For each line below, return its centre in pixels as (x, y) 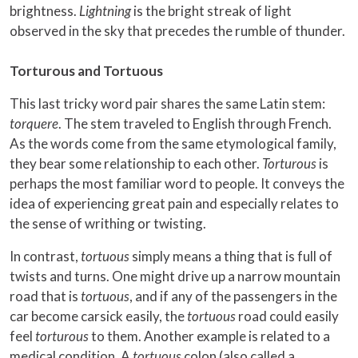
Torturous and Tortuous (86, 71)
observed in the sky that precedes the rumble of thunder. (177, 31)
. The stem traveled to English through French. (195, 124)
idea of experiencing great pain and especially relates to (174, 204)
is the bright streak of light (211, 11)
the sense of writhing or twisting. (108, 224)
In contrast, (45, 257)
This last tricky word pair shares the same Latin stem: (167, 104)
